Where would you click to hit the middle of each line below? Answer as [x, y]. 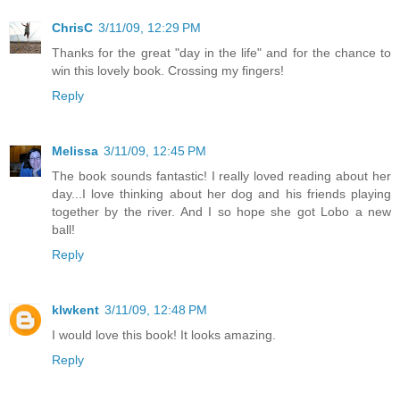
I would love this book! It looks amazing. [164, 335]
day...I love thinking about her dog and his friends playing [221, 194]
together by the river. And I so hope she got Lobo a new [221, 212]
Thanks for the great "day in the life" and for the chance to [221, 53]
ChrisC [72, 28]
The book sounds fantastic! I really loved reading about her [221, 176]
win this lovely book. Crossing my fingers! [168, 71]
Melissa [75, 151]
